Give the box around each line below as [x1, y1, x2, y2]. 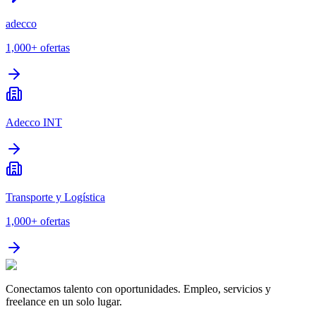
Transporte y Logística [6, 191, 105, 204]
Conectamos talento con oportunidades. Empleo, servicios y [6, 283, 271, 296]
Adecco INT [6, 116, 62, 129]
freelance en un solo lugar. [6, 296, 122, 308]
